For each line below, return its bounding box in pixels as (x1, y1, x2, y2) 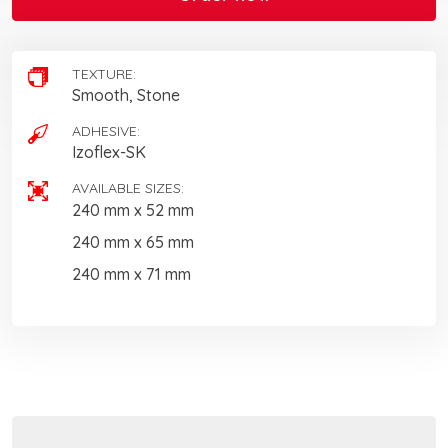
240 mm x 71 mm (72, 263, 191, 284)
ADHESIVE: (72, 121, 140, 140)
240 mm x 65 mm (72, 231, 194, 252)
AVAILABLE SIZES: (72, 179, 184, 198)
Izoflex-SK (72, 142, 146, 163)
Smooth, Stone (72, 85, 180, 106)
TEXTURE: (72, 64, 136, 83)
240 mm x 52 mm (72, 199, 194, 220)
